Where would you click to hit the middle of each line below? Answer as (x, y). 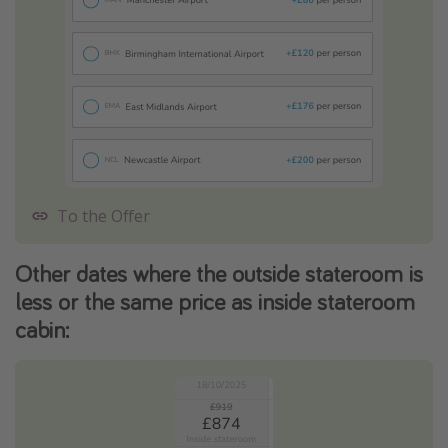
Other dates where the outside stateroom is (219, 273)
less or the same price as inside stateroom (215, 301)
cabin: (42, 329)
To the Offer (103, 215)
